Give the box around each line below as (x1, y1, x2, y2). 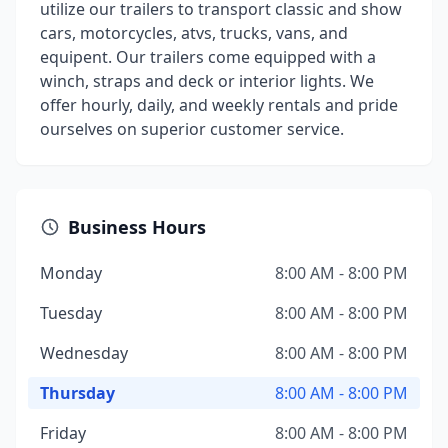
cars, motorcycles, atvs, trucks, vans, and (40, 22, 348, 44)
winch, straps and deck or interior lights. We (40, 70, 374, 92)
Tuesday (40, 302, 102, 324)
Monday (40, 262, 102, 284)
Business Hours (68, 215, 206, 239)
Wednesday (40, 342, 128, 364)
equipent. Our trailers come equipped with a (40, 46, 376, 68)
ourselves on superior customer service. (40, 118, 344, 140)
